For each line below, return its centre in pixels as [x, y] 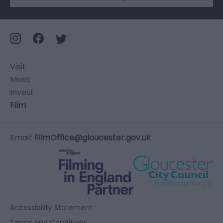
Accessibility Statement [51, 207]
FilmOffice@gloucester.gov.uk [93, 137]
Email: [22, 137]
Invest [22, 92]
